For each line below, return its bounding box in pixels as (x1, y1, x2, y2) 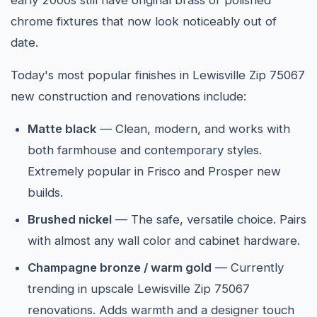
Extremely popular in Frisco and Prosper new (28, 164, 281, 178)
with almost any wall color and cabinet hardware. (28, 234, 300, 248)
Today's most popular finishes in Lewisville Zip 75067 (11, 68, 305, 82)
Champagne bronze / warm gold (28, 260, 212, 275)
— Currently (212, 260, 284, 275)
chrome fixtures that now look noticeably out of (11, 14, 277, 28)
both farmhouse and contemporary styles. (28, 143, 262, 157)
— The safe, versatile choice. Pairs (112, 212, 306, 226)
